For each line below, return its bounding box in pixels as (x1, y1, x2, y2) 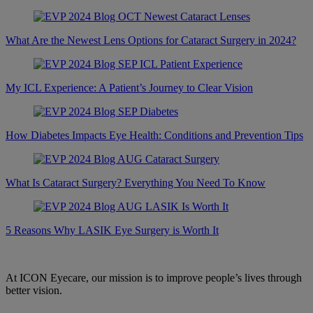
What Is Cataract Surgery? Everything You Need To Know (6, 176, 265, 189)
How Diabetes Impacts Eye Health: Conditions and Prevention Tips (6, 129, 303, 141)
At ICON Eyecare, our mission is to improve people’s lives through (6, 271, 302, 284)
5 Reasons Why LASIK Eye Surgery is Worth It (6, 224, 219, 236)
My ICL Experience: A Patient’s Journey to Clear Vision (6, 81, 253, 94)
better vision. (6, 284, 62, 296)
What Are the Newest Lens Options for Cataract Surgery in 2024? (6, 34, 296, 46)
